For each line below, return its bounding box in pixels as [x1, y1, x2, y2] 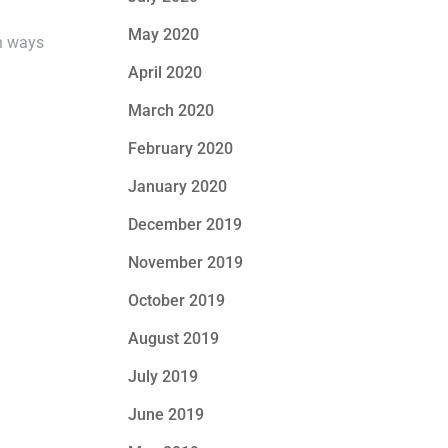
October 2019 [128, 291, 226, 310]
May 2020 [128, 25, 200, 44]
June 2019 [128, 405, 205, 424]
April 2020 [128, 63, 203, 82]
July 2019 [128, 367, 199, 386]
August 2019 [128, 329, 220, 348]
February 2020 [128, 139, 234, 158]
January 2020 [128, 177, 228, 196]
